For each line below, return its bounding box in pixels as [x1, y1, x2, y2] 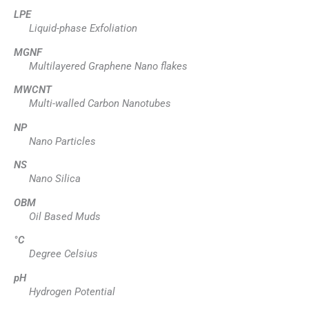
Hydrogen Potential [28, 285, 115, 298]
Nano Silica [28, 172, 81, 186]
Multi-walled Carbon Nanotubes [28, 97, 171, 110]
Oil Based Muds [28, 210, 101, 223]
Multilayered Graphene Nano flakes [28, 59, 188, 72]
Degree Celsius [28, 248, 98, 261]
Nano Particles [28, 134, 96, 148]
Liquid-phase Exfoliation [28, 21, 137, 34]
